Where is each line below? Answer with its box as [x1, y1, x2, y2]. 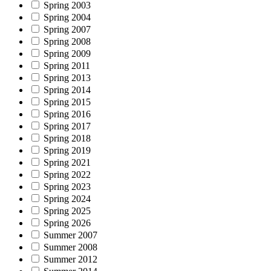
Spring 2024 [44, 193, 91, 204]
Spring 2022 [44, 169, 91, 180]
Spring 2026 [44, 217, 91, 228]
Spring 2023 [44, 181, 91, 192]
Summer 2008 [44, 241, 97, 252]
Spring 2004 [44, 11, 91, 22]
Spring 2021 [44, 157, 91, 168]
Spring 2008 [44, 36, 91, 47]
